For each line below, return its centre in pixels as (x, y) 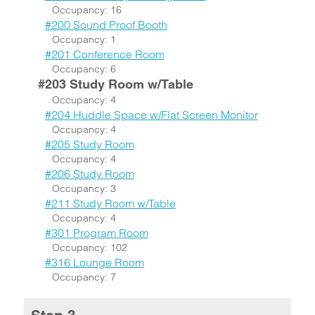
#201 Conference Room (104, 54)
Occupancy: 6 (84, 69)
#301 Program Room (96, 233)
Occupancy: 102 (89, 247)
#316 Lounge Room (94, 262)
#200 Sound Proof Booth (106, 25)
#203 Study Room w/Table (115, 84)
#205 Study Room (89, 144)
